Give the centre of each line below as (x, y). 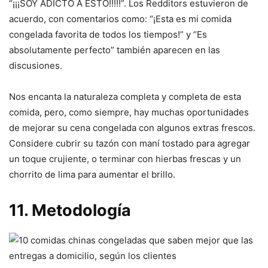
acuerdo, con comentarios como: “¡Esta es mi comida (120, 19)
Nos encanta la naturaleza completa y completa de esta (125, 97)
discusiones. (36, 66)
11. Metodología (70, 211)
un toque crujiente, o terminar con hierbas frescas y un (125, 159)
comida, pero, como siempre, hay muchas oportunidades (129, 112)
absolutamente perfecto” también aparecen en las (115, 50)
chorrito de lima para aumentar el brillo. (92, 175)
